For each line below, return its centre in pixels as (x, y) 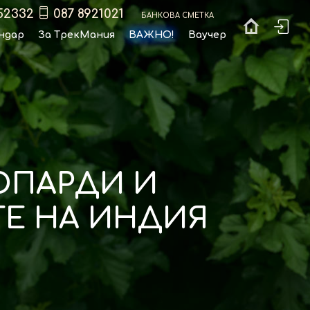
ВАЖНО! (151, 35)
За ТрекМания (76, 35)
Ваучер (207, 35)
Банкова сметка (177, 15)
